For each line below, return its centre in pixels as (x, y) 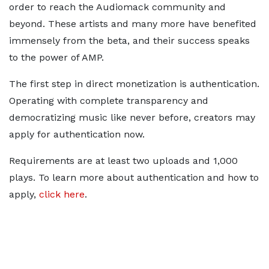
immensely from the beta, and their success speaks (129, 41)
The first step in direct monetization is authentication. (134, 84)
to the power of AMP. (56, 57)
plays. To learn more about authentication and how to (134, 177)
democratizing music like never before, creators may (132, 117)
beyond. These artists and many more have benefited (133, 24)
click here (62, 194)
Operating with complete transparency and (109, 101)
